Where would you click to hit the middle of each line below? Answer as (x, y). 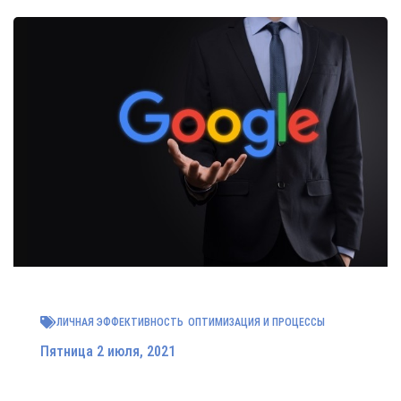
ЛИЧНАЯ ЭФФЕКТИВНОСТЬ (120, 322)
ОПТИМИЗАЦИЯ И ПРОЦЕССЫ (256, 322)
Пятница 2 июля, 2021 (108, 351)
